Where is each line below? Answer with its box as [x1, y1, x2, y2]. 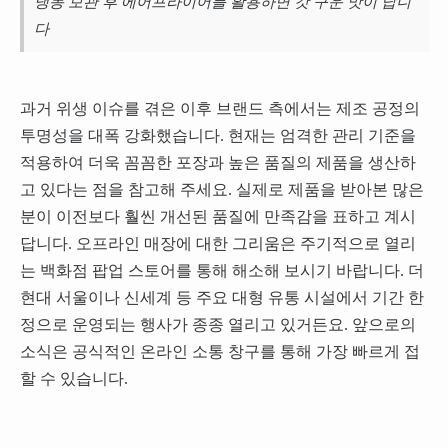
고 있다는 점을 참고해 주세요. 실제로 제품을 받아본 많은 [19, 180, 424, 198]
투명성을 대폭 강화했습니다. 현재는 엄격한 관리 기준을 [19, 126, 416, 144]
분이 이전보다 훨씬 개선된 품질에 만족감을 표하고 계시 [19, 207, 416, 225]
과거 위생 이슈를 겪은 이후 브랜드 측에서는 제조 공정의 [19, 99, 420, 117]
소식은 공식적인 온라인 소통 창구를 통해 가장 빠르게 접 [19, 342, 420, 360]
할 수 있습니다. [19, 369, 128, 387]
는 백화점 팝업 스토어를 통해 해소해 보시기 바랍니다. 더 [19, 261, 424, 279]
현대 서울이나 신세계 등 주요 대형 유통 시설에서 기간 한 [19, 288, 424, 306]
